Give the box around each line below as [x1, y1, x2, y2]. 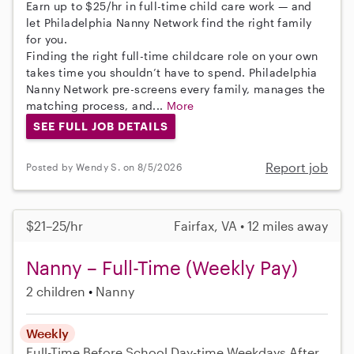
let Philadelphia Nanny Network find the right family [26, 15, 312, 29]
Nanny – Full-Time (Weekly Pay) [26, 255, 298, 279]
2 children [26, 283, 85, 299]
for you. [26, 32, 68, 46]
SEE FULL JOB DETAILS [32, 119, 168, 133]
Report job [265, 159, 328, 175]
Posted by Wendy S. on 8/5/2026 [26, 161, 182, 173]
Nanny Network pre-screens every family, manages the [26, 81, 326, 96]
